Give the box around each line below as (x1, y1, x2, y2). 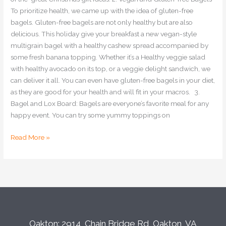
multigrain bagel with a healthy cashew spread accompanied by (11, 41, 209, 50)
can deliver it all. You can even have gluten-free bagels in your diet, (11, 76, 215, 85)
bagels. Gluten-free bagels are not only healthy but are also (11, 18, 193, 27)
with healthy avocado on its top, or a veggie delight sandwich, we (11, 65, 211, 73)
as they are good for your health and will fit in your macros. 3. (11, 88, 200, 96)
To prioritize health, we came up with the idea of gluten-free (11, 7, 194, 15)
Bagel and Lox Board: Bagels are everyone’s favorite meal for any (11, 99, 209, 108)
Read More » (11, 133, 50, 141)
